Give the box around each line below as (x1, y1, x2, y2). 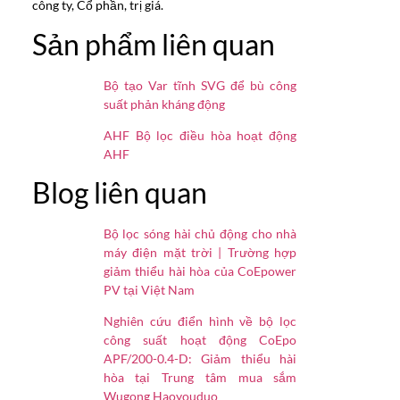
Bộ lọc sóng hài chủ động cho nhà (103, 225, 297, 241)
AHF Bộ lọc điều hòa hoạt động (103, 127, 297, 143)
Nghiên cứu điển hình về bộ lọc (103, 312, 297, 329)
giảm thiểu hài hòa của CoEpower (103, 262, 297, 279)
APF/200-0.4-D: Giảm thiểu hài (103, 350, 297, 366)
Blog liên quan (31, 174, 207, 210)
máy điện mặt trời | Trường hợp (103, 244, 297, 260)
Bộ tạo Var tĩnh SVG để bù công (103, 77, 297, 93)
